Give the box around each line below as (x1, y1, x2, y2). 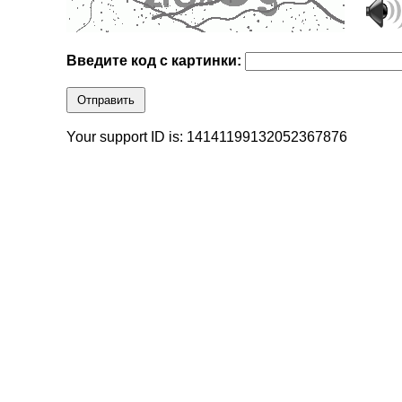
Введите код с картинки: (66, 53, 246, 69)
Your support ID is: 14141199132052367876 (66, 129, 348, 145)
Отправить (77, 93, 135, 108)
